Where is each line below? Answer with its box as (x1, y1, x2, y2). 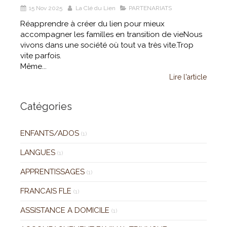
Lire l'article (169, 72, 207, 81)
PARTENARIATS (129, 4, 172, 12)
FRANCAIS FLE (20, 186, 71, 196)
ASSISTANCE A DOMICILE (20, 205, 109, 215)
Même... (20, 61, 47, 71)
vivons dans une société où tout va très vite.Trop (20, 40, 194, 50)
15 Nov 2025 (29, 4, 62, 12)
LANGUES (20, 147, 55, 157)
